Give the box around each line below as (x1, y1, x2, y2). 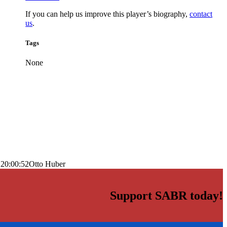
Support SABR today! (110, 189, 223, 203)
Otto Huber (29, 160, 65, 169)
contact (190, 9, 213, 18)
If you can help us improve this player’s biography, (25, 9, 190, 18)
